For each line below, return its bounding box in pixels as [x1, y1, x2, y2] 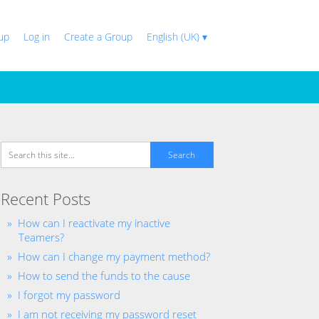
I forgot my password [18, 288, 120, 302]
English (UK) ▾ [147, 30, 207, 43]
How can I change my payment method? [18, 249, 210, 263]
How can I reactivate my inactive [18, 216, 170, 230]
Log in [23, 30, 50, 43]
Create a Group [64, 30, 132, 43]
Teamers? [19, 230, 64, 244]
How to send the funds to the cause [18, 268, 190, 283]
